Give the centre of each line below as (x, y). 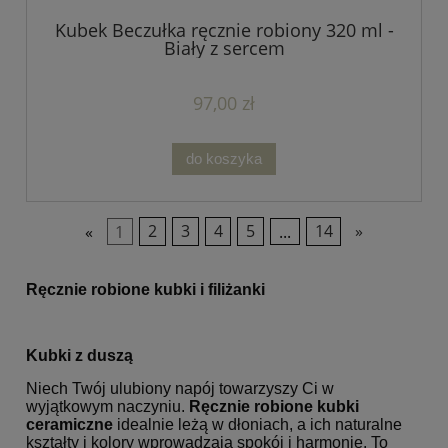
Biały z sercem (224, 47)
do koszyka (224, 158)
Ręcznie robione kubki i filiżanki (145, 290)
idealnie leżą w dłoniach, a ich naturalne (257, 425)
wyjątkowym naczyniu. (107, 407)
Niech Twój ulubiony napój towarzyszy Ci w (180, 389)
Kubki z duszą (79, 356)
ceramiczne (69, 425)
